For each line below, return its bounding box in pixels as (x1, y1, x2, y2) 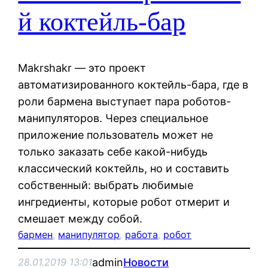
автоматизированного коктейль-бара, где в (18, 78, 249, 91)
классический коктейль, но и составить (18, 162, 230, 175)
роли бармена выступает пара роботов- (18, 95, 232, 108)
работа (125, 228, 159, 240)
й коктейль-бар (18, 7, 186, 37)
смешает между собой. (18, 212, 143, 225)
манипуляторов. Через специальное (18, 111, 209, 124)
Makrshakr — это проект (18, 61, 147, 74)
